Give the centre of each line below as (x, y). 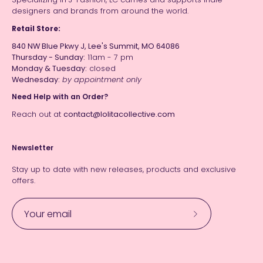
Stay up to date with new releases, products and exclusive (124, 170)
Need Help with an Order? (60, 97)
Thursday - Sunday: (48, 57)
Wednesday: (36, 79)
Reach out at (38, 114)
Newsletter (33, 148)
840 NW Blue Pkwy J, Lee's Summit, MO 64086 (96, 46)
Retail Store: (36, 28)
